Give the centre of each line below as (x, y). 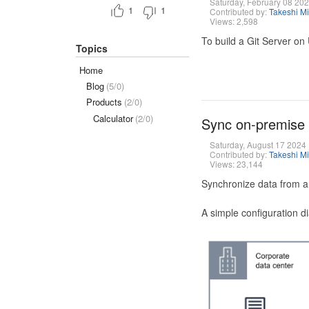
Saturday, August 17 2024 (258, 144)
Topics (92, 49)
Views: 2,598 (233, 21)
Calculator (113, 118)
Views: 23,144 (236, 164)
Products (104, 102)
